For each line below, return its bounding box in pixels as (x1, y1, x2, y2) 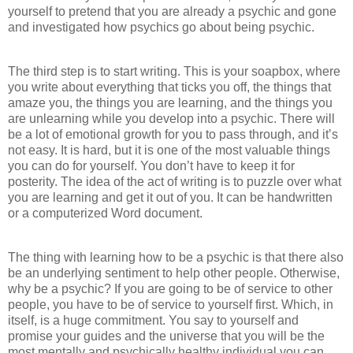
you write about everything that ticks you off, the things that (8, 80, 331, 94)
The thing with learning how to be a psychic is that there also (8, 250, 344, 264)
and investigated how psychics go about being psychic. (8, 20, 314, 35)
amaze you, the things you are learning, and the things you (8, 95, 333, 110)
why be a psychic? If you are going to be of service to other (8, 281, 333, 295)
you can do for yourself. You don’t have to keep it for (8, 158, 295, 173)
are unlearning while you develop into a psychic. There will (8, 111, 335, 125)
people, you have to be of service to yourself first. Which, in (8, 297, 333, 311)
